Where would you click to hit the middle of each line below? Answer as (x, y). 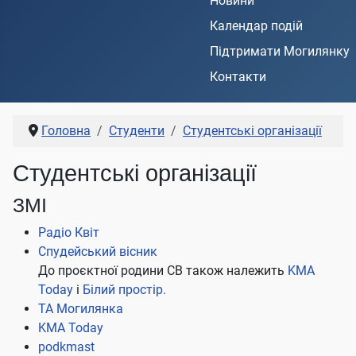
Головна (66, 131)
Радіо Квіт (69, 233)
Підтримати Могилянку (280, 52)
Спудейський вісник (98, 252)
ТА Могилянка (81, 309)
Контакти (238, 77)
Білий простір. (124, 290)
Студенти (137, 131)
